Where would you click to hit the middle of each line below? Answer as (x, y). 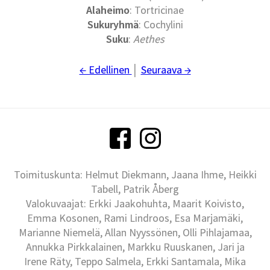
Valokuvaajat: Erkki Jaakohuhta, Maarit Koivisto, (135, 204)
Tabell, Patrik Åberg (135, 189)
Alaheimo (108, 10)
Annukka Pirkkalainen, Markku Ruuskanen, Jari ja (135, 247)
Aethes (149, 39)
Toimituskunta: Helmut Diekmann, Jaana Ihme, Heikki (135, 175)
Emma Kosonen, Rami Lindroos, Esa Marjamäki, (135, 218)
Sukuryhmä (113, 25)
